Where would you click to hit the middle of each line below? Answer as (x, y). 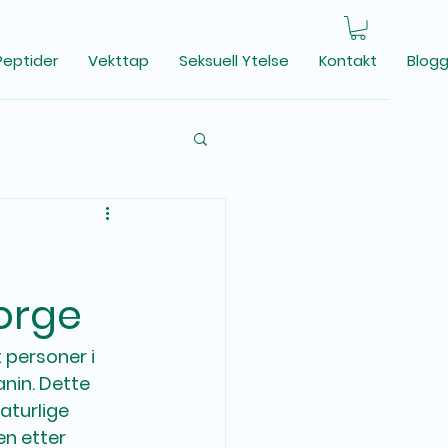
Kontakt (348, 60)
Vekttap (119, 60)
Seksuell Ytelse (234, 60)
